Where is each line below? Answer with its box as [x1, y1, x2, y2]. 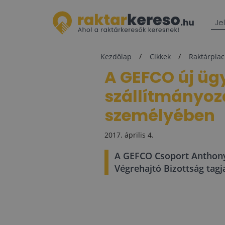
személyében [104, 104, 215, 127]
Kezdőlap [100, 52, 132, 61]
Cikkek [150, 52, 171, 61]
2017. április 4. [104, 130, 154, 140]
